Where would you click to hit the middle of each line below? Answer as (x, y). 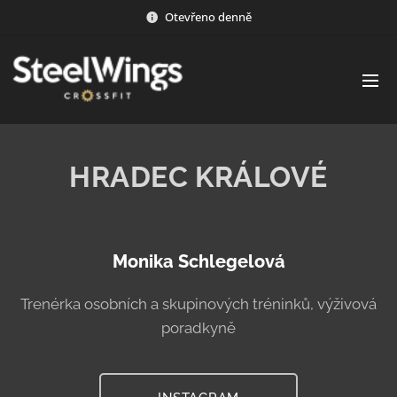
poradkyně (198, 328)
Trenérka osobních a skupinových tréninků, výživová (198, 304)
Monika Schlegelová (198, 261)
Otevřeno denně (208, 16)
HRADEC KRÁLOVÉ (198, 177)
